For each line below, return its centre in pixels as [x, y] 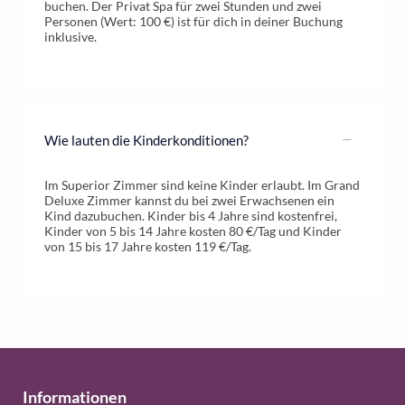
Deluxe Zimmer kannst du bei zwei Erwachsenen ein [189, 200]
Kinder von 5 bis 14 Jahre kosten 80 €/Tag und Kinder [193, 231]
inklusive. [71, 37]
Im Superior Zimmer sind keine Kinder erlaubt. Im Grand [202, 185]
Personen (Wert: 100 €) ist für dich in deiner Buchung [193, 21]
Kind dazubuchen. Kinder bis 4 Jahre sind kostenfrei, [191, 216]
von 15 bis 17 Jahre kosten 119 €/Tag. [148, 246]
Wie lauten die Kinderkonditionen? [146, 140]
